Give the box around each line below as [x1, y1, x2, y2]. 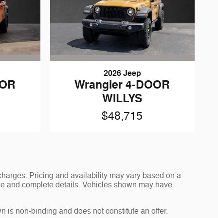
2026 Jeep [103, 68, 141, 78]
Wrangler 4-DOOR [74, 77, 170, 92]
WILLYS [102, 91, 143, 106]
